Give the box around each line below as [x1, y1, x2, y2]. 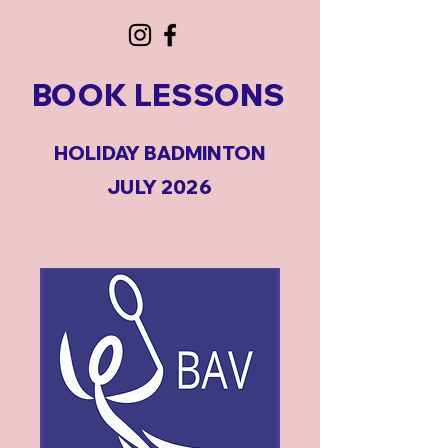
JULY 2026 [107, 175, 212, 199]
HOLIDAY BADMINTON [53, 141, 266, 165]
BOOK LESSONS [32, 76, 286, 114]
